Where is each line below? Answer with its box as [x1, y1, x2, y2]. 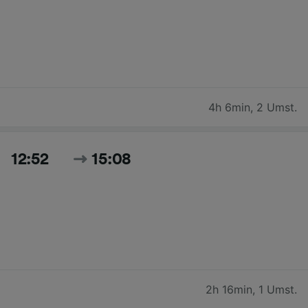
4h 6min [208, 100, 250, 114]
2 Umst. [256, 100, 297, 114]
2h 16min [206, 282, 252, 296]
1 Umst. [258, 282, 297, 296]
